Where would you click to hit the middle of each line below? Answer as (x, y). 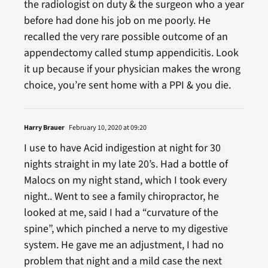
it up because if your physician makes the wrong (132, 69)
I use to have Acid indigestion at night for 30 (122, 148)
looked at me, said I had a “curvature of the (121, 212)
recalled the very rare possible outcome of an (126, 36)
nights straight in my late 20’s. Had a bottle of (126, 164)
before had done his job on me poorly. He (117, 20)
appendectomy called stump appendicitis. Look (131, 53)
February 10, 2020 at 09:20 (107, 127)
